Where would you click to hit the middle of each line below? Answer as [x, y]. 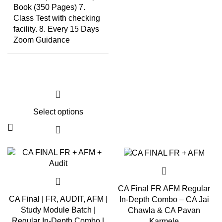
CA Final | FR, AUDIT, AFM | [58, 199]
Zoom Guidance [42, 40]
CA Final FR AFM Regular [164, 188]
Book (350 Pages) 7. [49, 7]
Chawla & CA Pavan [164, 210]
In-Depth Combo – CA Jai [164, 199]
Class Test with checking [57, 18]
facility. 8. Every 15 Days [56, 29]
